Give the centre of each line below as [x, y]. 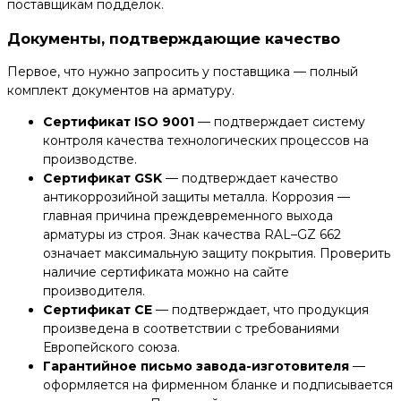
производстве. [90, 159]
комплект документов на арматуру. [121, 90]
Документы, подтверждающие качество [174, 38]
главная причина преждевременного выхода [188, 216]
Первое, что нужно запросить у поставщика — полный [183, 72]
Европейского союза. [111, 347]
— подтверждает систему [280, 122]
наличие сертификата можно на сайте [166, 272]
